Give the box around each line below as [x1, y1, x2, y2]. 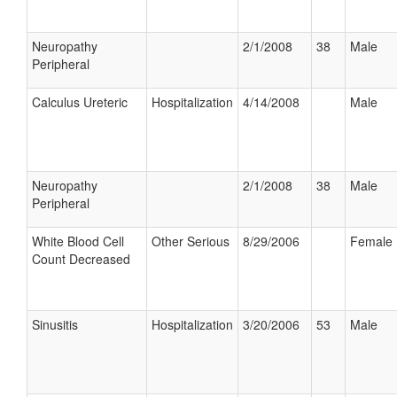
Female [350, 232, 393, 250]
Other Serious [152, 232, 230, 250]
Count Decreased [32, 250, 130, 268]
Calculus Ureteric [32, 93, 128, 111]
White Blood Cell [32, 232, 124, 250]
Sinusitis [32, 315, 78, 333]
